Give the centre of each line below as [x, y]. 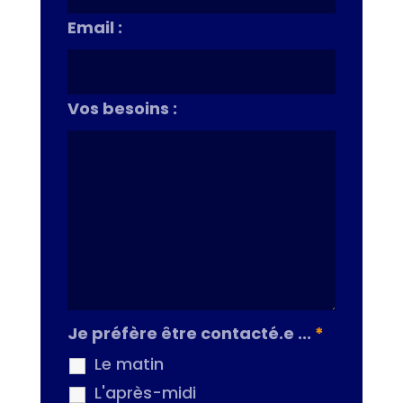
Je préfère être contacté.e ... [191, 334]
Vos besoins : [122, 109]
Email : [94, 28]
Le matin [129, 364]
